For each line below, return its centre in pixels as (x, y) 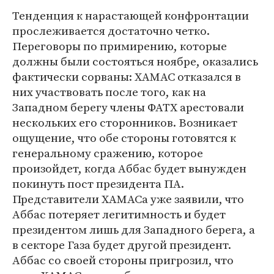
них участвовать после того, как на (109, 92)
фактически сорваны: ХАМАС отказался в (127, 76)
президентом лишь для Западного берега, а (134, 229)
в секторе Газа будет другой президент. (122, 245)
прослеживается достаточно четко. (111, 31)
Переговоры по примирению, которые (120, 46)
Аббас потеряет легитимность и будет (119, 214)
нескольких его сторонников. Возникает (125, 122)
